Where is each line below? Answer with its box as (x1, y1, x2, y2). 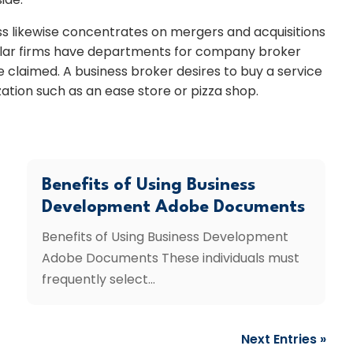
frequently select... (42, 270, 156, 289)
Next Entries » (240, 330, 326, 349)
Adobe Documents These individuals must (42, 249, 300, 268)
